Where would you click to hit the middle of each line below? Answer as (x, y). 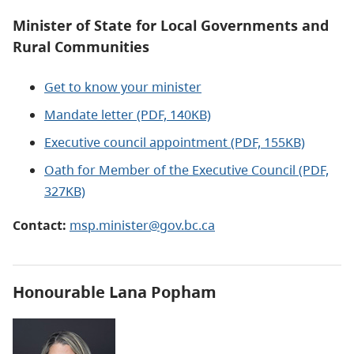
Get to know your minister (123, 87)
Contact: (41, 225)
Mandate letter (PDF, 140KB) (128, 114)
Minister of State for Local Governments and (171, 25)
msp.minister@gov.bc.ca (142, 225)
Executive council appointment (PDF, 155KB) (175, 142)
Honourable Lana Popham (115, 292)
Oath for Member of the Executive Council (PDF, (186, 169)
